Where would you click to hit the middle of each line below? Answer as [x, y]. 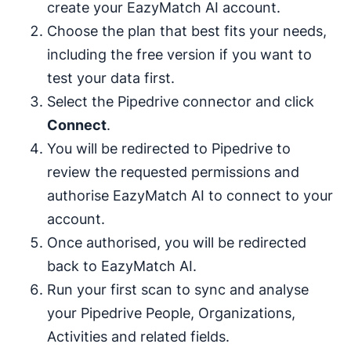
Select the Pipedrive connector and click [181, 101]
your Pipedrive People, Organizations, [171, 313]
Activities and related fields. [138, 337]
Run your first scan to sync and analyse [178, 289]
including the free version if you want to [179, 54]
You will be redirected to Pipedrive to [169, 148]
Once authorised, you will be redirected [177, 242]
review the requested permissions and [173, 172]
